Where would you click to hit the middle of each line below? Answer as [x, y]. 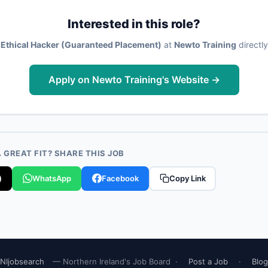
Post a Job [208, 261]
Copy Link [187, 178]
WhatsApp [51, 178]
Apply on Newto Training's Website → [134, 79]
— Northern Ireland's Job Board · [116, 261]
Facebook [120, 178]
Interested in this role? [134, 24]
